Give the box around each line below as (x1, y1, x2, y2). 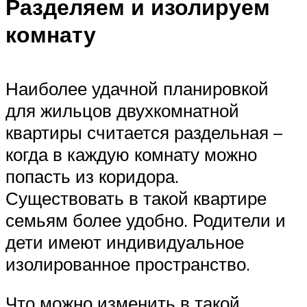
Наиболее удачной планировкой (5, 77, 269, 99)
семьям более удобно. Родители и (5, 208, 286, 231)
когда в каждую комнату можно (5, 143, 257, 165)
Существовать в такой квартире (5, 186, 267, 209)
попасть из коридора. (5, 164, 179, 187)
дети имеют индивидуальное (5, 230, 244, 253)
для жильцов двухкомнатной (5, 99, 239, 121)
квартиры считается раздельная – (5, 121, 282, 143)
